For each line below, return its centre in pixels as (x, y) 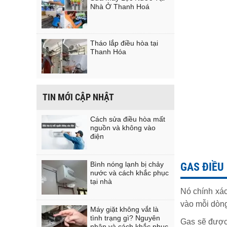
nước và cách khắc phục (129, 173)
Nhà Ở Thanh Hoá (120, 7)
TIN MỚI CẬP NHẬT (78, 97)
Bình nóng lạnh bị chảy (127, 164)
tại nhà (101, 181)
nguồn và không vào (123, 128)
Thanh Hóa (108, 52)
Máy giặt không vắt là (124, 209)
